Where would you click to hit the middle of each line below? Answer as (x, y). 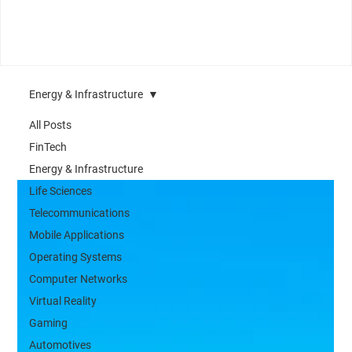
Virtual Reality (63, 301)
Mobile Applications (77, 235)
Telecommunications (80, 213)
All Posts (51, 125)
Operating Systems (76, 257)
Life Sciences (61, 191)
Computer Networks (79, 279)
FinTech (48, 147)
